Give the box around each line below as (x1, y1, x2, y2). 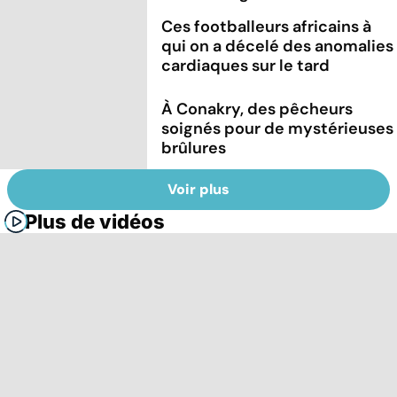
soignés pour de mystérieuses (161, 117, 394, 139)
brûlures (161, 136, 227, 159)
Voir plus (167, 180, 230, 199)
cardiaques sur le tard (161, 54, 331, 76)
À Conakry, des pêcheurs (161, 97, 354, 120)
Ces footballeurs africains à (161, 15, 372, 37)
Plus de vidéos (25, 210, 165, 234)
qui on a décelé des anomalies (161, 35, 394, 57)
